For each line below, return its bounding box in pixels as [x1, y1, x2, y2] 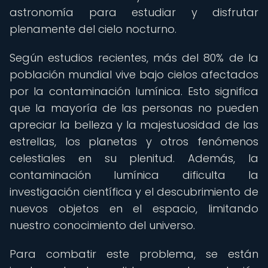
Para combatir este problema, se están [10, 246, 258, 261]
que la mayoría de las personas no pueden [10, 100, 258, 115]
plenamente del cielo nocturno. [10, 22, 176, 36]
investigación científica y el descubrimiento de [10, 184, 258, 199]
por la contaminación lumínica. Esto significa [10, 84, 258, 99]
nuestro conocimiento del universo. [10, 218, 195, 233]
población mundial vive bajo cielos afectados [10, 67, 258, 82]
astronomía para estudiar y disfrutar [10, 5, 258, 20]
